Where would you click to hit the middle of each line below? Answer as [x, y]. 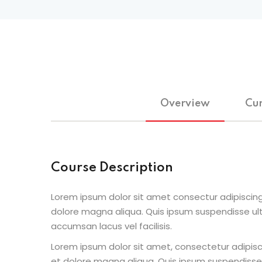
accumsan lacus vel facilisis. [111, 226]
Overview [185, 104]
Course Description [112, 168]
